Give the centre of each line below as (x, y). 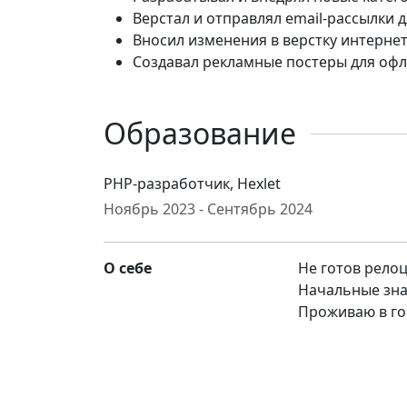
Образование (200, 133)
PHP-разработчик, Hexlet (192, 184)
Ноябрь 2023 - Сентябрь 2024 (208, 209)
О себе (128, 268)
